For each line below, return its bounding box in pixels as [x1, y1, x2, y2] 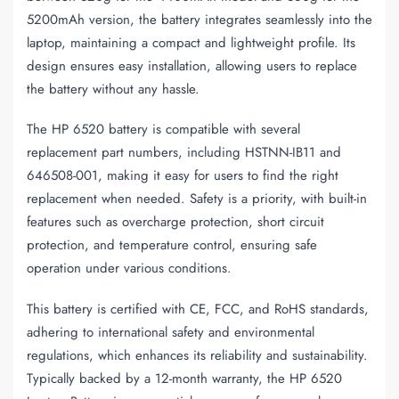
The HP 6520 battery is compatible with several [27, 119, 300, 140]
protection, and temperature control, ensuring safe [27, 235, 317, 256]
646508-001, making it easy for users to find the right [27, 166, 338, 186]
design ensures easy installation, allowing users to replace [27, 55, 357, 76]
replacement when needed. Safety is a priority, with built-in [27, 189, 367, 209]
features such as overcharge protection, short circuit [27, 212, 324, 232]
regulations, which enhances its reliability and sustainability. [27, 345, 368, 365]
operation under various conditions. [27, 258, 232, 279]
